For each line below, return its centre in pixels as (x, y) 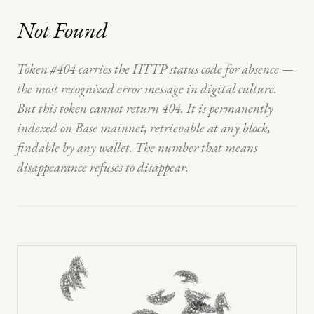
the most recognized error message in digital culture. (147, 89)
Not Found (62, 30)
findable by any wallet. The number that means (137, 148)
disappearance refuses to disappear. (103, 167)
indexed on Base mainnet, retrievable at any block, (144, 128)
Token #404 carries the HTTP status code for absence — (155, 69)
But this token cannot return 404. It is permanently (145, 108)
